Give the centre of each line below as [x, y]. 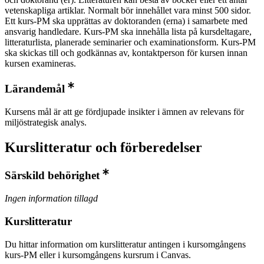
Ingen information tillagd [51, 199]
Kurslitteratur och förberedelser [103, 147]
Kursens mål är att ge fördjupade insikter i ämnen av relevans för [124, 111]
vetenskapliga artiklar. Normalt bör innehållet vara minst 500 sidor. [128, 10]
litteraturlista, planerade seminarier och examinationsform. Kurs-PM [130, 42]
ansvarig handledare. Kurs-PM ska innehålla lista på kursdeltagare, [128, 32]
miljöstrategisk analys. [46, 122]
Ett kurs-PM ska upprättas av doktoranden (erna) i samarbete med [126, 21]
